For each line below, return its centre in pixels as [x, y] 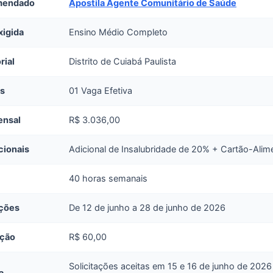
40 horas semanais [108, 178]
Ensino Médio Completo [118, 32]
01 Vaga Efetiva [101, 90]
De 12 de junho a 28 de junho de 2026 [147, 207]
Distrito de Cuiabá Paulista [122, 61]
